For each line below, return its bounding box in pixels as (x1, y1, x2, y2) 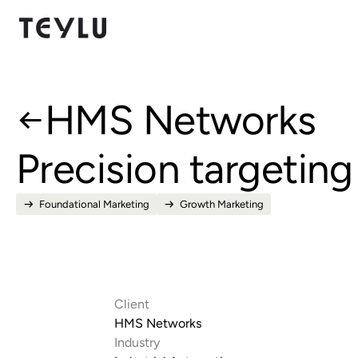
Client (113, 296, 149, 312)
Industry (113, 335, 160, 350)
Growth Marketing (180, 198, 264, 210)
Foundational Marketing (39, 198, 149, 210)
